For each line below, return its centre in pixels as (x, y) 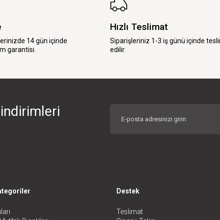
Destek (128, 191)
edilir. (118, 49)
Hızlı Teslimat (139, 27)
